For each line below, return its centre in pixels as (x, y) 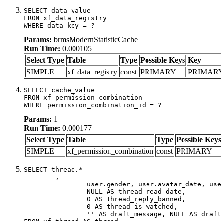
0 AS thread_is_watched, (55, 206)
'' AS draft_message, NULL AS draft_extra (55, 214)
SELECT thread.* (53, 169)
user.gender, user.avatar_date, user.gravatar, (55, 184)
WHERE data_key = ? (59, 25)
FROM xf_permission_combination (83, 97)
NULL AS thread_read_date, (55, 191)
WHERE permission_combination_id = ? (93, 105)
